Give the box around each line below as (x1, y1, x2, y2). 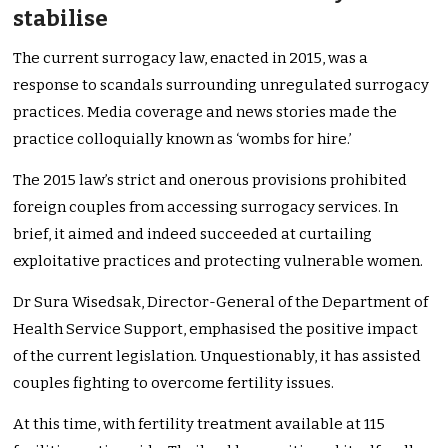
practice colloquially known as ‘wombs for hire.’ (13, 130, 353, 149)
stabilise (13, 5, 109, 33)
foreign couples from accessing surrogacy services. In (13, 198, 399, 217)
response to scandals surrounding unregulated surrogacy (13, 76, 430, 95)
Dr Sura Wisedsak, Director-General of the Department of (13, 293, 429, 312)
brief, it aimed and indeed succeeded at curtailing (13, 225, 373, 244)
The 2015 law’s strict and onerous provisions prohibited (13, 171, 408, 190)
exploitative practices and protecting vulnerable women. (13, 252, 424, 271)
